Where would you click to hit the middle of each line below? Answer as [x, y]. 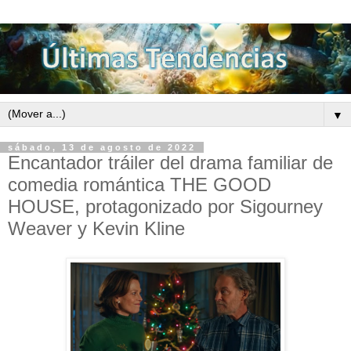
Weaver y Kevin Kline [96, 228]
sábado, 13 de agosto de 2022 [102, 147]
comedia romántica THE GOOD [139, 184]
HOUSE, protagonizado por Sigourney [165, 206]
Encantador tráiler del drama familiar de [170, 162]
